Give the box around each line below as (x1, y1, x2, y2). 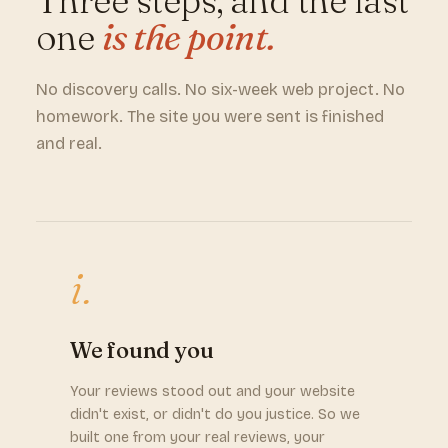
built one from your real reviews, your (70, 429, 325, 446)
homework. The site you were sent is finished (36, 107, 384, 126)
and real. (36, 134, 102, 153)
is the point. (101, 15, 275, 59)
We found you (70, 336, 214, 364)
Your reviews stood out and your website (70, 383, 355, 400)
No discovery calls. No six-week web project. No (36, 80, 405, 99)
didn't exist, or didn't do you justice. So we (70, 406, 360, 423)
